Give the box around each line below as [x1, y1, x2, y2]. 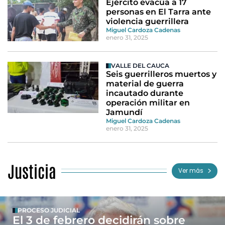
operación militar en [106, 98, 190, 108]
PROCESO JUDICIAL [18, 206, 80, 214]
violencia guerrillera [106, 17, 189, 26]
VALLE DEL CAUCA [111, 62, 170, 70]
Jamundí [106, 107, 143, 118]
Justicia [8, 160, 56, 181]
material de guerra [106, 79, 184, 89]
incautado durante [106, 88, 184, 98]
